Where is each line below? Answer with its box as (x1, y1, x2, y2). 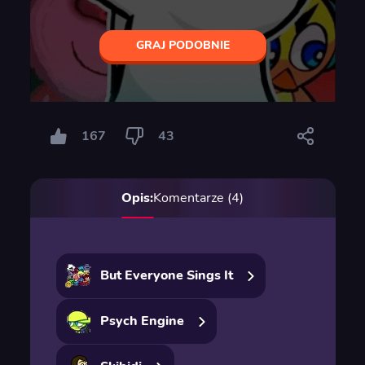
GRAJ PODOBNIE (135, 37, 230, 53)
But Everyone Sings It (99, 266, 233, 284)
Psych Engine (99, 312, 184, 330)
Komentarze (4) (153, 189, 244, 207)
